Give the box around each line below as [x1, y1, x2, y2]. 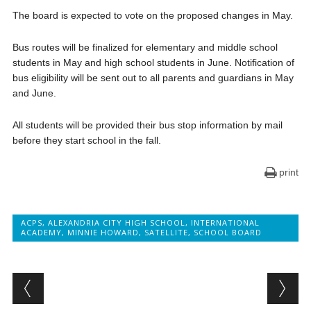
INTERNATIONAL [190, 217, 260, 228]
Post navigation [12, 269, 192, 297]
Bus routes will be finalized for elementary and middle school [12, 41, 278, 53]
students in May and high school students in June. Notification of [12, 56, 294, 68]
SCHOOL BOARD [193, 226, 262, 237]
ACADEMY [20, 226, 62, 237]
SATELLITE [144, 226, 188, 237]
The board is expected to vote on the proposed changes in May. [12, 9, 293, 21]
